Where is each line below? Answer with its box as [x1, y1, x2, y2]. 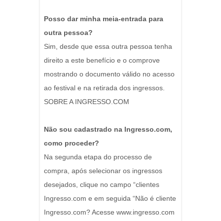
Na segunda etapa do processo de [44, 153, 152, 161]
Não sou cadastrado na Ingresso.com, [44, 125, 172, 134]
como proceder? [44, 139, 99, 147]
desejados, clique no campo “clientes [44, 181, 159, 189]
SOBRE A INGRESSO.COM [44, 98, 129, 106]
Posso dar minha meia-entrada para [44, 15, 163, 23]
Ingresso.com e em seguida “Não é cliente [44, 194, 176, 203]
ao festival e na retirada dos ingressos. [44, 84, 165, 92]
